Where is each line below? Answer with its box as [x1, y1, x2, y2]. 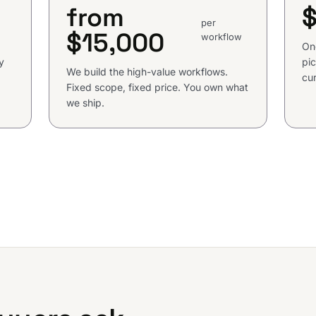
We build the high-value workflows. [66, 66, 229, 78]
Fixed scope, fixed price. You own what [66, 81, 249, 94]
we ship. [66, 97, 105, 109]
